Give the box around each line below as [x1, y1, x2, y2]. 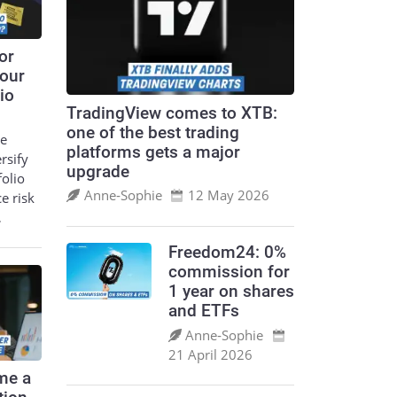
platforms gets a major [66, 142, 240, 162]
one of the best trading [66, 122, 239, 143]
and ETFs [167, 301, 239, 322]
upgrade [66, 161, 129, 182]
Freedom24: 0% [167, 243, 286, 263]
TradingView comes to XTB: [66, 103, 277, 123]
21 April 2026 [167, 345, 253, 363]
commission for [167, 262, 290, 283]
